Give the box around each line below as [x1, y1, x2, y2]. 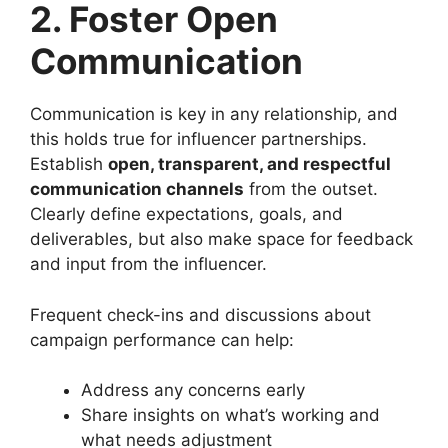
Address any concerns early [81, 380, 305, 400]
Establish [30, 154, 108, 174]
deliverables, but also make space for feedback [30, 229, 413, 249]
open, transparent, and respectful [108, 154, 391, 174]
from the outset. [244, 179, 378, 199]
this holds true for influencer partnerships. [30, 129, 367, 149]
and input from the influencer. [30, 254, 267, 274]
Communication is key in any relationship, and [30, 104, 398, 124]
